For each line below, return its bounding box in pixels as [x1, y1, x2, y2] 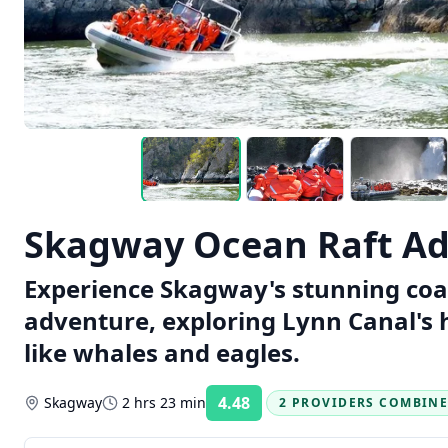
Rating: [265, 401, 303, 418]
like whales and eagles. [24, 336, 300, 369]
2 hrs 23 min [122, 393, 206, 412]
